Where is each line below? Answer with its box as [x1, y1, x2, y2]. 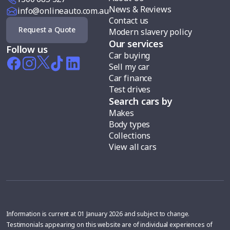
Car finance [108, 72, 152, 84]
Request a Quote [18, 25, 75, 35]
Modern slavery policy [108, 26, 192, 37]
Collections [108, 129, 151, 141]
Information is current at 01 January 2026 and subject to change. [6, 209, 190, 218]
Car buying [108, 49, 150, 61]
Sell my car [108, 61, 150, 72]
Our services [108, 37, 163, 50]
